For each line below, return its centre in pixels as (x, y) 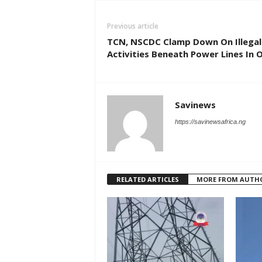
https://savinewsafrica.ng (210, 122)
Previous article (132, 26)
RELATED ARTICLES (147, 180)
